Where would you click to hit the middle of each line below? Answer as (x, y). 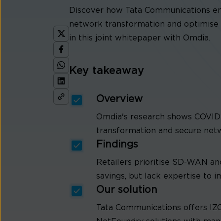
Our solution (127, 190)
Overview (119, 99)
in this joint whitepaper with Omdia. (140, 38)
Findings (117, 145)
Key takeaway (107, 71)
